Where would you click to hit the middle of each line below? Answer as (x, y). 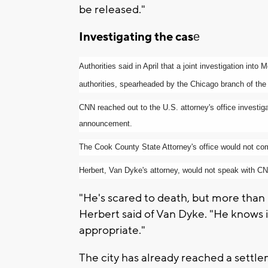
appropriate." (112, 230)
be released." (112, 9)
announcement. (106, 124)
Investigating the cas (136, 37)
